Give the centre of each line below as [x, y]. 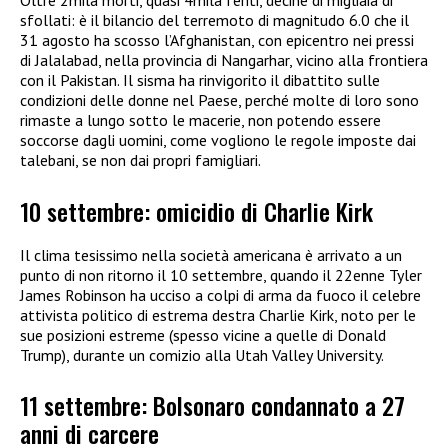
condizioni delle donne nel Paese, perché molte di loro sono [219, 100]
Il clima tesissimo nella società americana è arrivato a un [211, 254]
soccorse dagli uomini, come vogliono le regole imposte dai [218, 140]
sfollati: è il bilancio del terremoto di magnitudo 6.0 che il [214, 20]
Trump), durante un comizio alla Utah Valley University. [202, 354]
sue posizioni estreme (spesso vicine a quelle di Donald [203, 334]
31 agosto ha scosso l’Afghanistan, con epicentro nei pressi [217, 40]
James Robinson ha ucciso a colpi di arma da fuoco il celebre [220, 294]
